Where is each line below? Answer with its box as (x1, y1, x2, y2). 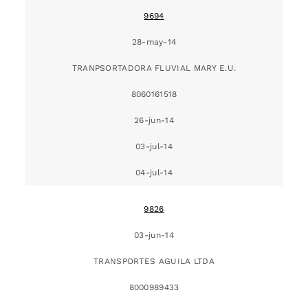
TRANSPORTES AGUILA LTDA (93, 256, 214, 266)
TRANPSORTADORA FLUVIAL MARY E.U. (71, 63, 236, 73)
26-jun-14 (134, 115, 174, 125)
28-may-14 (131, 36, 177, 47)
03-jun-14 (134, 230, 174, 240)
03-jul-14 (135, 141, 173, 151)
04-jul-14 (135, 167, 173, 177)
